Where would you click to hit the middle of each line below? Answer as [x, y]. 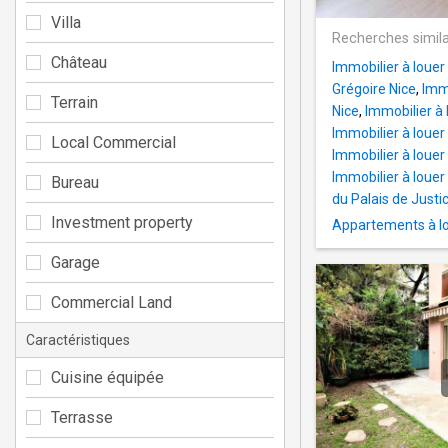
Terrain [74, 102]
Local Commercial [113, 142]
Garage [75, 262]
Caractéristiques [78, 339]
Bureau [75, 182]
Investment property [122, 222]
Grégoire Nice [374, 89]
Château [79, 62]
